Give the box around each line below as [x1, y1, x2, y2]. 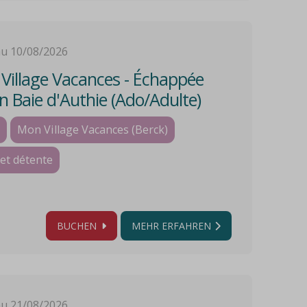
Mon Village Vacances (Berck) [17, 122, 168, 137]
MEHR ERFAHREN [132, 219, 211, 232]
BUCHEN [57, 219, 99, 232]
